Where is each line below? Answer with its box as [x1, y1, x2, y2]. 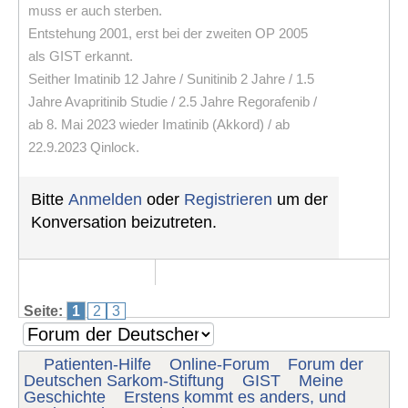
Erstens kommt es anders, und [124, 387, 346, 406]
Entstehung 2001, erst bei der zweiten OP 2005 [28, 25, 308, 41]
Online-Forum [169, 354, 270, 373]
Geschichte [24, 387, 106, 406]
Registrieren [184, 189, 272, 209]
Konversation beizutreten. [31, 212, 217, 231]
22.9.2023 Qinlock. [28, 138, 139, 155]
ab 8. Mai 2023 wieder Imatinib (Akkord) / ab [28, 116, 290, 132]
